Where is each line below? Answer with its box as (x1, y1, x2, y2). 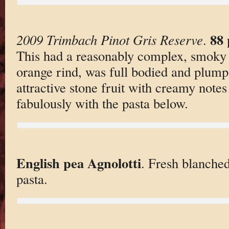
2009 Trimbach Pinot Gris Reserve (16, 31, 203, 49)
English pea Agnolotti (16, 153, 141, 173)
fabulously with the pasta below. (16, 94, 188, 112)
